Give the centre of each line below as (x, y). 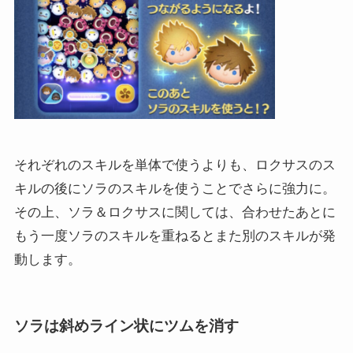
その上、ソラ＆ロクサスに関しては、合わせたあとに (175, 213)
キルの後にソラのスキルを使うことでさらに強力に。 (175, 189)
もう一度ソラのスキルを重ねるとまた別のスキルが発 (175, 236)
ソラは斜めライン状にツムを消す (126, 326)
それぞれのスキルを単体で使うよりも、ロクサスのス (175, 165)
